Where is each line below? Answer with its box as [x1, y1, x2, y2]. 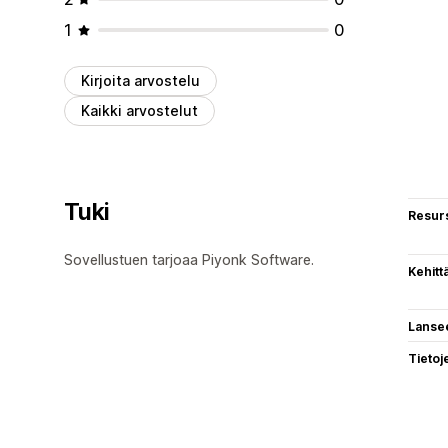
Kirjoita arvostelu [81, 71, 200, 89]
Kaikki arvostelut [81, 101, 198, 119]
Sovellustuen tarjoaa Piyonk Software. [64, 250, 314, 268]
